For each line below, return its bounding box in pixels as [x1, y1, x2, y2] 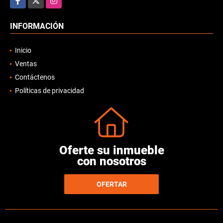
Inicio [15, 46, 31, 55]
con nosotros [77, 154, 146, 169]
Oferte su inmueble [59, 143, 164, 158]
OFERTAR [96, 180, 127, 188]
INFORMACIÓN [10, 21, 64, 31]
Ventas [15, 60, 37, 68]
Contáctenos [15, 73, 55, 82]
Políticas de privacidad [15, 87, 84, 95]
